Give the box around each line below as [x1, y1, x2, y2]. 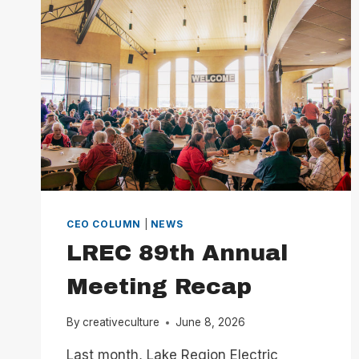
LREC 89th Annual [67, 240, 288, 265]
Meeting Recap [67, 273, 252, 299]
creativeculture [83, 316, 160, 329]
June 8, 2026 [175, 316, 246, 329]
